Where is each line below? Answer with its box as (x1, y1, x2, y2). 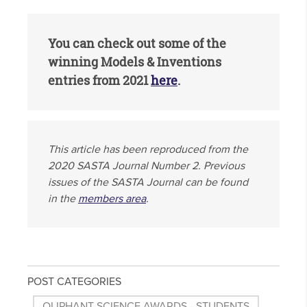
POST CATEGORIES (27, 275, 121, 289)
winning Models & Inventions (48, 53, 221, 71)
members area (78, 192, 146, 206)
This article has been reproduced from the (48, 143, 248, 157)
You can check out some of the (48, 35, 226, 52)
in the (48, 192, 78, 206)
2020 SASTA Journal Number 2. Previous (48, 159, 245, 173)
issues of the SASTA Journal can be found (48, 175, 248, 190)
